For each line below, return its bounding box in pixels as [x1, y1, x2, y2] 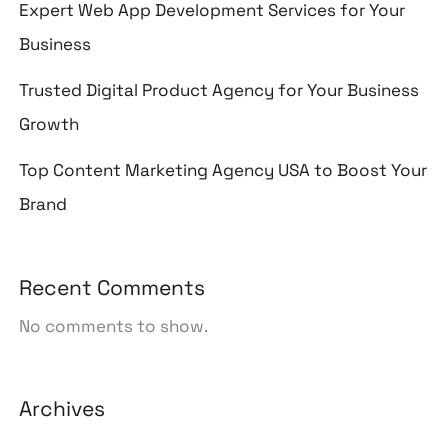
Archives [19, 395, 106, 423]
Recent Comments [19, 273, 206, 301]
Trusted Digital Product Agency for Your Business [19, 79, 420, 102]
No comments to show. [19, 314, 209, 337]
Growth [19, 113, 80, 136]
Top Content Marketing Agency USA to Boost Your [19, 159, 428, 182]
